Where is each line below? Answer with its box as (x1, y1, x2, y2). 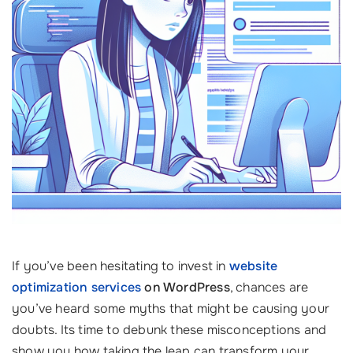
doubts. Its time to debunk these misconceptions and (12, 321, 327, 338)
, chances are (229, 279, 309, 295)
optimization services (12, 279, 142, 295)
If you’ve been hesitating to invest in (12, 258, 229, 274)
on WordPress (141, 279, 230, 295)
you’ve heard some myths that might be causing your (12, 300, 330, 317)
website (229, 258, 278, 274)
